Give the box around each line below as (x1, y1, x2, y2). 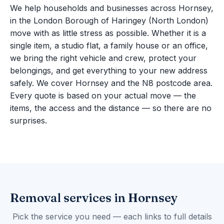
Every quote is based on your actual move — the (10, 90, 196, 101)
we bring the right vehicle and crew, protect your (10, 53, 196, 63)
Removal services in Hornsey (10, 190, 178, 205)
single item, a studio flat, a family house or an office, (10, 40, 208, 51)
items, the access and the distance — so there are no (10, 103, 211, 113)
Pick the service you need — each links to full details (12, 211, 212, 222)
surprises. (10, 115, 47, 126)
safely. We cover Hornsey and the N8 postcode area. (10, 78, 212, 88)
